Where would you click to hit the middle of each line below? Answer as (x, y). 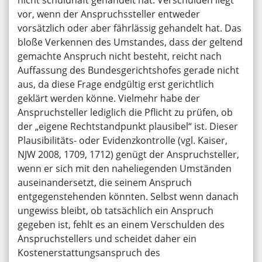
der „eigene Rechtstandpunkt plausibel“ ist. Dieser (128, 127)
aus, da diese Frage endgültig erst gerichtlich (116, 85)
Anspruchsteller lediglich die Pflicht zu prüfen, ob (125, 113)
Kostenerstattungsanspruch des (89, 253)
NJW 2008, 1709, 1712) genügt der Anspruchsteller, (128, 155)
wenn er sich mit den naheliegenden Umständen (125, 169)
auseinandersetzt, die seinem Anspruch (105, 183)
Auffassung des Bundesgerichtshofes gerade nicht (128, 70)
